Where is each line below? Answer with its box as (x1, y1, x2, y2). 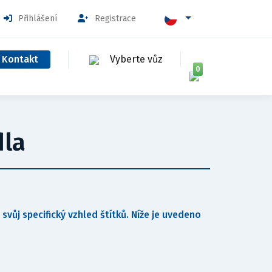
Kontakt (2, 53, 38, 65)
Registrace (95, 13, 137, 24)
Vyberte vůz (110, 53, 163, 65)
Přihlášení (18, 13, 58, 24)
